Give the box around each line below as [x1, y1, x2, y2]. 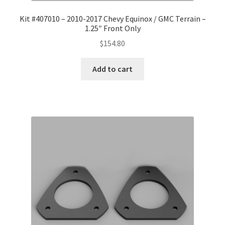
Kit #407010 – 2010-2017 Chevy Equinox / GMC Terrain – [19, 13, 206, 24]
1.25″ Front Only [84, 23, 141, 33]
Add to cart [92, 64, 133, 74]
